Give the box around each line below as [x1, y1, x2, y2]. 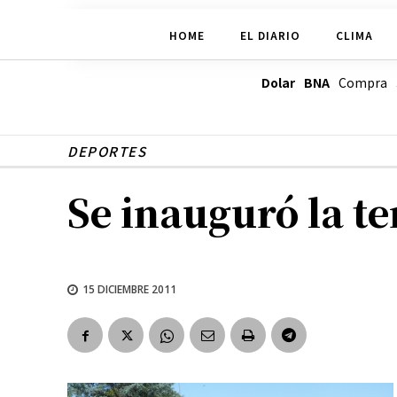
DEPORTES [67, 142, 146, 161]
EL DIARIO [239, 27, 300, 43]
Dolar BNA [261, 74, 330, 92]
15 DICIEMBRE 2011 [82, 281, 176, 297]
